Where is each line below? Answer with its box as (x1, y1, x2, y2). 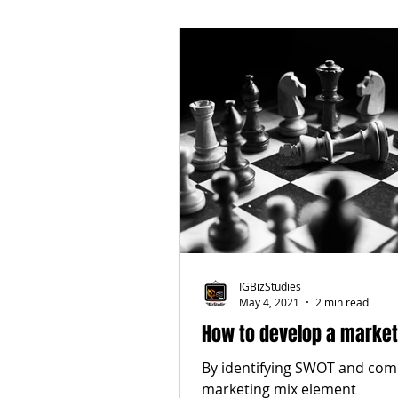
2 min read (315, 294, 369, 309)
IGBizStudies (239, 279, 301, 293)
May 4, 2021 (239, 294, 299, 309)
